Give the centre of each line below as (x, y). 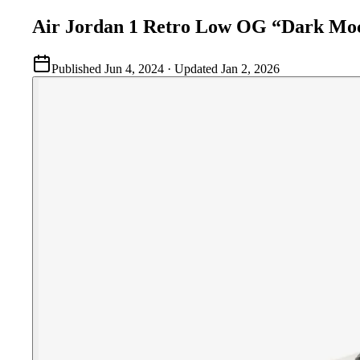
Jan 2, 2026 (250, 68)
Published (76, 68)
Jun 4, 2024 (134, 68)
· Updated (192, 68)
